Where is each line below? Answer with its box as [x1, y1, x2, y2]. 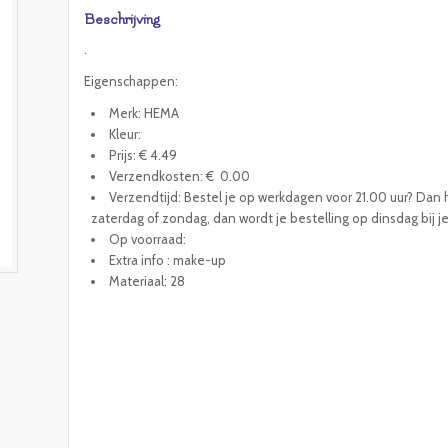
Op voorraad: [109, 231, 187, 248]
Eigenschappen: [84, 73, 179, 90]
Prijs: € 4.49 [109, 147, 178, 164]
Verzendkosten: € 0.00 [109, 168, 251, 185]
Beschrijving [84, 11, 161, 28]
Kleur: [109, 126, 142, 143]
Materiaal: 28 [109, 273, 186, 290]
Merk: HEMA [109, 105, 180, 122]
